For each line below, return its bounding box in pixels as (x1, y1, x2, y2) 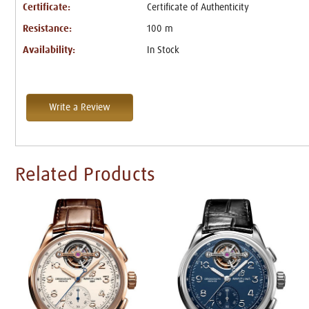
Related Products (15, 165, 156, 185)
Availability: (23, 45, 76, 55)
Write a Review (49, 102, 111, 112)
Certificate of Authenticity (146, 2, 249, 12)
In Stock (146, 45, 179, 55)
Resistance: (23, 23, 72, 34)
